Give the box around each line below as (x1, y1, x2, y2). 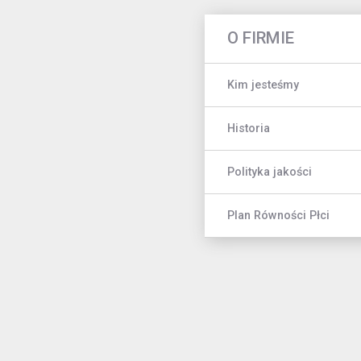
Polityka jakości (227, 164, 312, 179)
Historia (227, 121, 270, 135)
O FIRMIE (227, 28, 294, 48)
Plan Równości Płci (227, 208, 330, 222)
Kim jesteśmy (227, 77, 299, 92)
